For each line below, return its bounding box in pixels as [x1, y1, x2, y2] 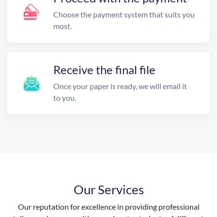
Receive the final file [53, 62, 155, 77]
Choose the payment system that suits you [53, 10, 195, 19]
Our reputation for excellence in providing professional [17, 202, 200, 211]
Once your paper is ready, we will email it [53, 81, 187, 91]
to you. [53, 93, 76, 102]
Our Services [73, 182, 144, 197]
